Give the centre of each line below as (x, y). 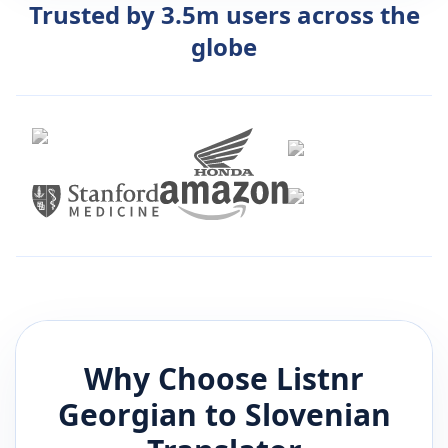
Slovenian (317, 415)
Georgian (127, 415)
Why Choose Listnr (224, 379)
